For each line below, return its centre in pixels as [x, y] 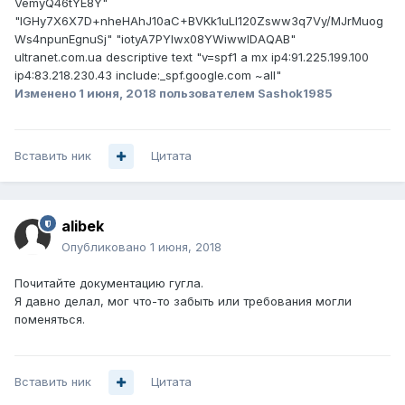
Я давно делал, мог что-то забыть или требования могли [183, 301]
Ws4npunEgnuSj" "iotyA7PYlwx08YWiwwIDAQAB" [155, 39]
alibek [83, 226]
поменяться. [50, 320]
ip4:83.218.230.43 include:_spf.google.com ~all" [148, 75]
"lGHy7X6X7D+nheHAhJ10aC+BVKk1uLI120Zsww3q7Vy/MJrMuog [199, 21]
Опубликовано [106, 247]
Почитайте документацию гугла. [109, 283]
